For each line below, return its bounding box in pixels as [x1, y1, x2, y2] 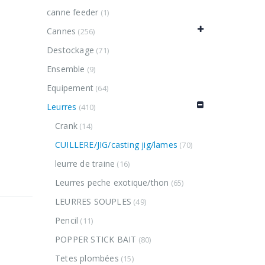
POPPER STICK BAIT [54, 234, 137, 245]
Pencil [54, 215, 79, 227]
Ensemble [47, 63, 85, 75]
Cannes [47, 25, 76, 37]
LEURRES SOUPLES [54, 196, 131, 208]
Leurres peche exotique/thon [54, 177, 169, 189]
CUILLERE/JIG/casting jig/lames [54, 139, 177, 151]
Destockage [47, 44, 94, 56]
